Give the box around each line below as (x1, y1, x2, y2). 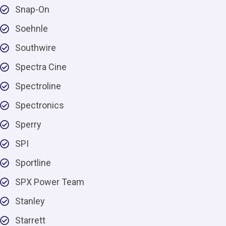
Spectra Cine (15, 62, 67, 72)
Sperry (15, 119, 41, 130)
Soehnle (15, 23, 48, 34)
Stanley (15, 196, 45, 206)
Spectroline (15, 81, 61, 91)
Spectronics (15, 100, 64, 110)
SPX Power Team (15, 177, 84, 187)
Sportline (15, 157, 51, 168)
